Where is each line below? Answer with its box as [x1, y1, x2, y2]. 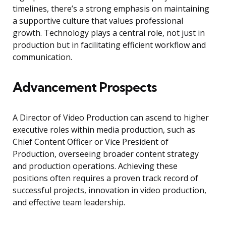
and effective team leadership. [13, 197, 125, 208]
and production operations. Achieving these [13, 160, 178, 172]
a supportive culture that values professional [13, 15, 183, 27]
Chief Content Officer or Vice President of [13, 136, 168, 148]
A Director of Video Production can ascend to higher [13, 112, 209, 124]
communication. [13, 51, 72, 63]
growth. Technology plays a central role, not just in [13, 27, 205, 39]
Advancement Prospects [13, 79, 156, 96]
